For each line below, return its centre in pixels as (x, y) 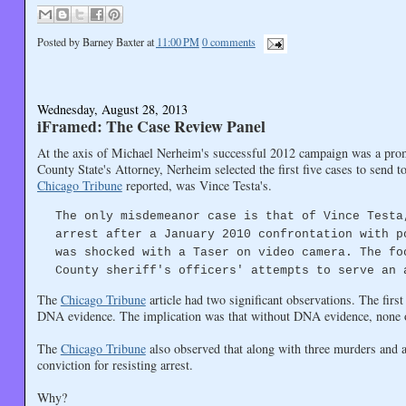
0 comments (228, 42)
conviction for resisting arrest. (115, 365)
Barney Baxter (113, 42)
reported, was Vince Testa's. (197, 185)
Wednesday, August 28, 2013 (112, 110)
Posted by (59, 42)
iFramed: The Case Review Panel (151, 126)
